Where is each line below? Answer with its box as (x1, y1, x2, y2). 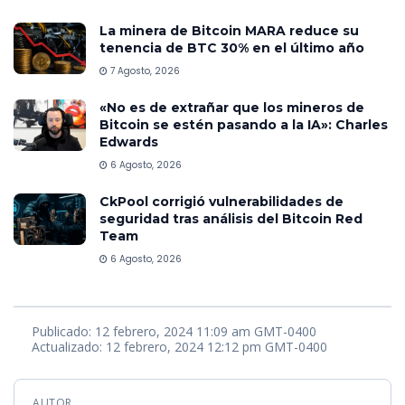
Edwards (99, 134, 158, 151)
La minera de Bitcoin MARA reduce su (99, 23, 359, 40)
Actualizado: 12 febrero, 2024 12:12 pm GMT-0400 (32, 337, 327, 355)
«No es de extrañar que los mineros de (99, 99, 364, 117)
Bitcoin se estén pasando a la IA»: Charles (99, 117, 388, 134)
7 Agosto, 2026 (108, 64, 180, 79)
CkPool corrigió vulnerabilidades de (99, 193, 344, 211)
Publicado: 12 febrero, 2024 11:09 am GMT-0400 (32, 322, 316, 340)
